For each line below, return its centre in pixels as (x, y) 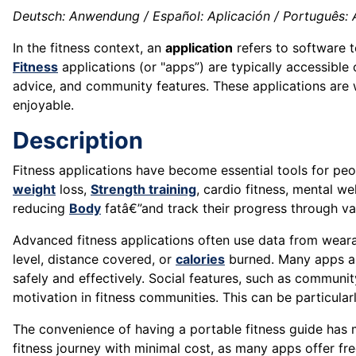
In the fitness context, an (89, 48)
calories (200, 259)
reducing (41, 209)
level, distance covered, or (94, 259)
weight (34, 190)
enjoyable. (43, 105)
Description (78, 141)
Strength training (143, 190)
